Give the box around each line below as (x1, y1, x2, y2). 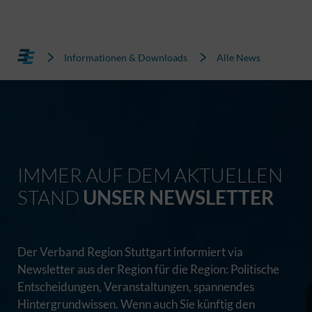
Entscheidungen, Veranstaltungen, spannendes (17, 279, 254, 295)
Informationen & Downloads (64, 52, 189, 64)
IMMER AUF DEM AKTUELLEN (17, 163, 283, 187)
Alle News (217, 52, 260, 64)
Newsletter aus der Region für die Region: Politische (17, 262, 279, 277)
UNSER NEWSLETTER (83, 185, 274, 210)
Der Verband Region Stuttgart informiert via (17, 244, 243, 260)
